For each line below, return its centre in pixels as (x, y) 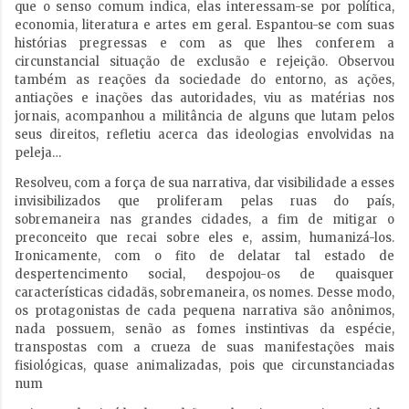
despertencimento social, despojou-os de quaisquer (204, 275)
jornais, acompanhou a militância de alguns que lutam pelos (204, 117)
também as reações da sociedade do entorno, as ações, (204, 80)
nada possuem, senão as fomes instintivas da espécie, (204, 330)
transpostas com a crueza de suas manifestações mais (204, 348)
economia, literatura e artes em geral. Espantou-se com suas (204, 26)
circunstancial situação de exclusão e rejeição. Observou (204, 62)
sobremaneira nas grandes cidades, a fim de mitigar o (204, 220)
